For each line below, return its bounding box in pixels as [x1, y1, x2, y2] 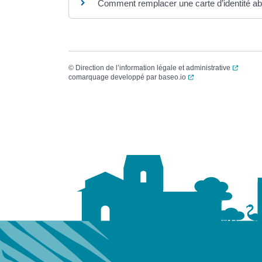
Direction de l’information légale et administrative [75, 63, 230, 72]
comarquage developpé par [68, 73, 158, 81]
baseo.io [158, 73, 186, 81]
